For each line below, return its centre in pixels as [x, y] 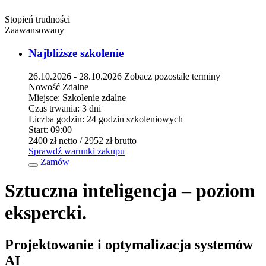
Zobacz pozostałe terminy [172, 76]
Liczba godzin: [56, 119]
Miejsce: [44, 97]
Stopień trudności [37, 20]
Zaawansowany [34, 30]
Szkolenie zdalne [94, 97]
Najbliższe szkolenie [76, 53]
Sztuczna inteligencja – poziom [130, 191]
